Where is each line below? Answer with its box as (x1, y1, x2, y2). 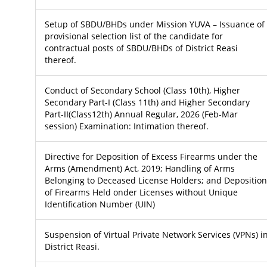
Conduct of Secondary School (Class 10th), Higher (44, 84, 240, 96)
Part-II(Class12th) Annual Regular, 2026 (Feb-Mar (44, 108, 238, 120)
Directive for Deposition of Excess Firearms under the (44, 150, 257, 162)
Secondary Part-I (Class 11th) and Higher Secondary (44, 96, 250, 108)
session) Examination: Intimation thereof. (44, 120, 209, 132)
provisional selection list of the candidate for (44, 30, 223, 42)
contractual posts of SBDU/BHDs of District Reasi (44, 42, 238, 54)
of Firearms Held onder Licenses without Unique (44, 186, 238, 198)
